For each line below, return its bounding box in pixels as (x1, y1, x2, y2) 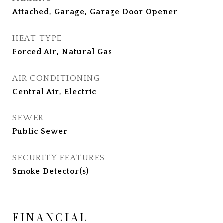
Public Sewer (12, 127, 68, 136)
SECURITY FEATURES (12, 153, 105, 162)
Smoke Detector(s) (12, 167, 89, 176)
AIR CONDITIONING (12, 74, 100, 83)
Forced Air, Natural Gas (12, 47, 112, 56)
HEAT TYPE (12, 34, 62, 43)
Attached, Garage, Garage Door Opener (12, 7, 178, 16)
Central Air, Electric (12, 87, 96, 96)
